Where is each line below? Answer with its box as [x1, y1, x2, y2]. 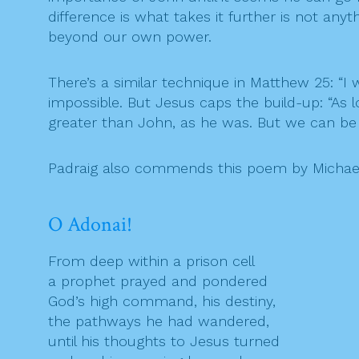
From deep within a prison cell [48, 252, 255, 270]
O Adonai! [48, 211, 132, 239]
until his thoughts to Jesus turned [48, 333, 280, 350]
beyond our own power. [48, 28, 212, 46]
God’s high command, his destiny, [48, 292, 276, 310]
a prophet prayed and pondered [48, 272, 268, 290]
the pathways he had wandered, [48, 313, 269, 330]
